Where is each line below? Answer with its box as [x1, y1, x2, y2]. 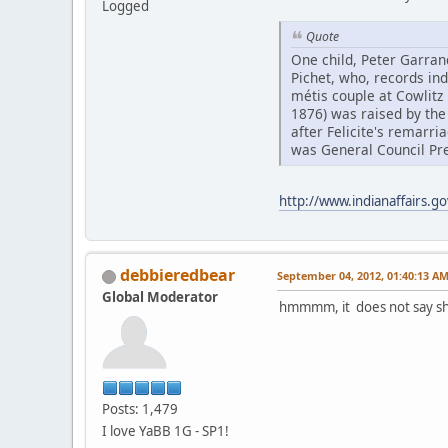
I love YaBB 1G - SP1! [102, 421, 229, 440]
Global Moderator [102, 287, 218, 306]
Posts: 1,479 [102, 399, 178, 418]
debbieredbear [120, 263, 235, 286]
